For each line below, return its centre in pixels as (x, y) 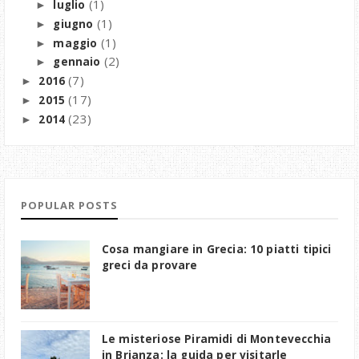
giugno (75, 24)
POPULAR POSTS (69, 206)
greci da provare (150, 266)
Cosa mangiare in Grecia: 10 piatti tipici (217, 250)
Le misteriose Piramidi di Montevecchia (217, 339)
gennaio (79, 62)
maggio (77, 43)
